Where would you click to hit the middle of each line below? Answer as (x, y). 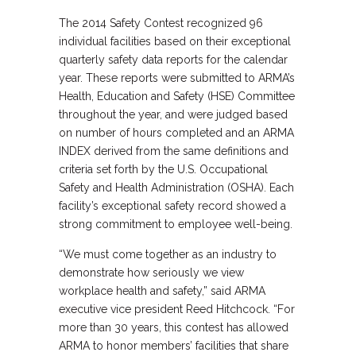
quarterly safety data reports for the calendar (173, 60)
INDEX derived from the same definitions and (174, 151)
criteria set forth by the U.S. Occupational (163, 169)
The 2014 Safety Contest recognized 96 (161, 23)
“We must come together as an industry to (168, 254)
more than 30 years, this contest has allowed (174, 327)
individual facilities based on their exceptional (175, 41)
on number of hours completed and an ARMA (176, 133)
